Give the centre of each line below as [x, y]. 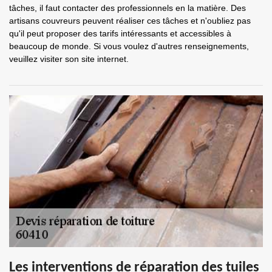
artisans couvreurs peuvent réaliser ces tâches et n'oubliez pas [130, 21]
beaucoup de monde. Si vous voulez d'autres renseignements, [129, 46]
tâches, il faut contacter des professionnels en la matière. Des [127, 8]
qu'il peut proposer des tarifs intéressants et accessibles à [120, 33]
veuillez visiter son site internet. [69, 59]
